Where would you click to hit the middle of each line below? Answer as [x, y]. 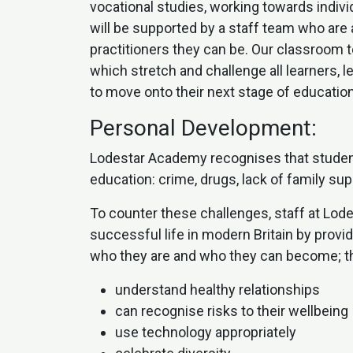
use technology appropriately [206, 333]
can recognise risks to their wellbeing [232, 311]
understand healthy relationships [217, 290]
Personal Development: [203, 128]
